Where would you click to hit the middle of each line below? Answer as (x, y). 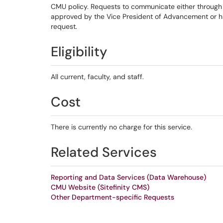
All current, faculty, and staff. (97, 77)
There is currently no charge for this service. (121, 127)
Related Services (104, 152)
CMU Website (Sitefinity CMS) (100, 187)
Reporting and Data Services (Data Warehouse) (128, 177)
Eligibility (79, 52)
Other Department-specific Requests (112, 197)
